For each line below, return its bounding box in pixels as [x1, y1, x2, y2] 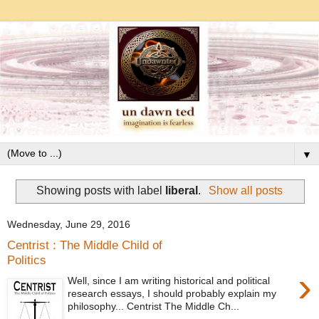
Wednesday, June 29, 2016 [7, 219, 130, 231]
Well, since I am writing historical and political [68, 275, 271, 286]
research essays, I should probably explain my [68, 288, 277, 299]
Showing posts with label [36, 184, 166, 197]
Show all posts [208, 184, 283, 197]
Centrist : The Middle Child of [7, 238, 162, 253]
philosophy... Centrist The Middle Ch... [68, 300, 240, 312]
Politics [7, 253, 46, 268]
